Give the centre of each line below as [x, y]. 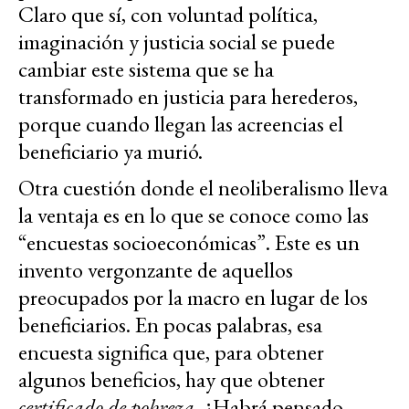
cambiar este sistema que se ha [146, 69]
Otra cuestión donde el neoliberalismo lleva [203, 188]
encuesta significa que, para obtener [171, 352]
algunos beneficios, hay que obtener [172, 380]
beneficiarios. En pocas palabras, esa [170, 325]
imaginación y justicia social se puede [177, 42]
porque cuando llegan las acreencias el [181, 124]
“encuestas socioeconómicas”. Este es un [189, 243]
